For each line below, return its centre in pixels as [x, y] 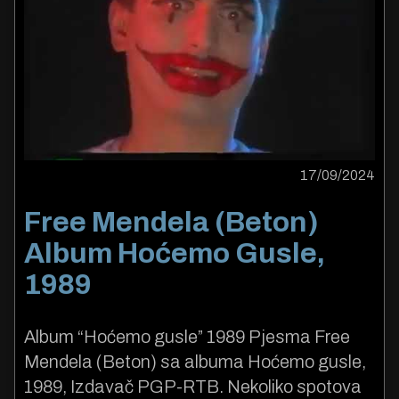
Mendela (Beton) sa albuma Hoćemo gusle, [195, 361]
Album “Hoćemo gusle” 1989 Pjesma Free [187, 336]
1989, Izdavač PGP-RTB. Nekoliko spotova [193, 386]
